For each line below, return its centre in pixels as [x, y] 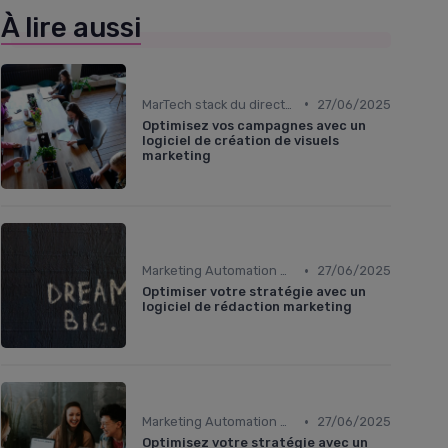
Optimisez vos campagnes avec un [254, 125]
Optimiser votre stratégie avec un [254, 291]
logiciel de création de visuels [240, 140]
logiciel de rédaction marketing [247, 306]
